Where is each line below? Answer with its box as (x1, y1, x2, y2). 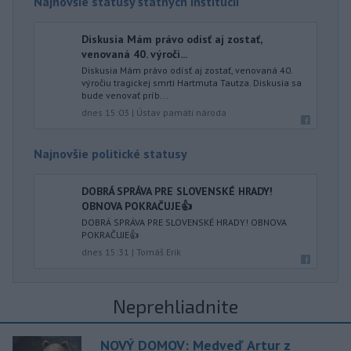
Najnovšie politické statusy (34, 146, 187, 161)
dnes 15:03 (81, 107, 129, 118)
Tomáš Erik (136, 246, 181, 258)
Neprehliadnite (113, 295, 238, 317)
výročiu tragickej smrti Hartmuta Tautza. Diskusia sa (81, 77, 302, 89)
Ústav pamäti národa (136, 107, 226, 118)
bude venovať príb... (81, 89, 168, 101)
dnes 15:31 (81, 246, 129, 258)
